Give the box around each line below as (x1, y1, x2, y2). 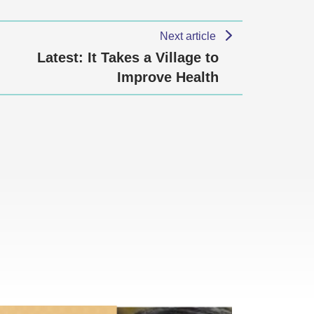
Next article (160, 30, 219, 42)
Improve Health (117, 69, 219, 85)
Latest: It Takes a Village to (37, 50, 219, 65)
